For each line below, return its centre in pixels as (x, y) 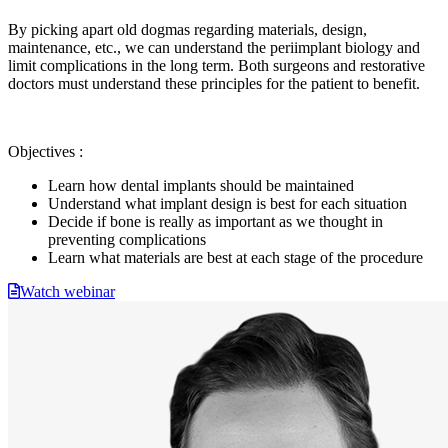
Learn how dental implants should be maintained (201, 186)
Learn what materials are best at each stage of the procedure (235, 258)
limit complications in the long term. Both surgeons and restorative (216, 66)
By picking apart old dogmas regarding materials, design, (187, 30)
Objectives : (45, 152)
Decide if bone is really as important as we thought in (215, 222)
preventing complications (127, 240)
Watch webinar (67, 292)
